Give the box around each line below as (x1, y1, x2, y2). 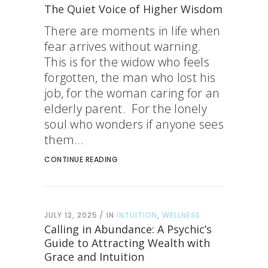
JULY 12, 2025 (44, 210, 98, 220)
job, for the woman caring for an (44, 85, 220, 101)
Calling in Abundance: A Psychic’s (44, 222, 212, 236)
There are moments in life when (44, 23, 221, 39)
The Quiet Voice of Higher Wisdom (44, 2, 223, 16)
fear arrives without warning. (44, 38, 204, 54)
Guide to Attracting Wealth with (44, 236, 210, 250)
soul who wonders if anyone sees (44, 116, 224, 132)
